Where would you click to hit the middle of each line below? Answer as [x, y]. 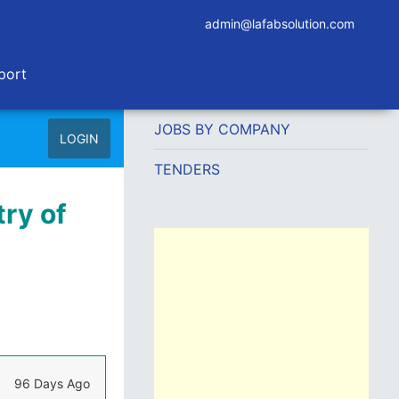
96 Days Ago [52, 383]
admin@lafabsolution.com [280, 24]
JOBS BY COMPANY [222, 129]
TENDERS [187, 169]
